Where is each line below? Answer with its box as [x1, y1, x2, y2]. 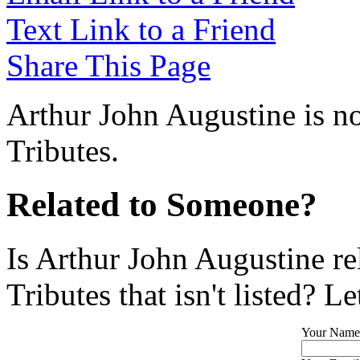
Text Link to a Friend [6, 12, 276, 47]
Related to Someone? [6, 185, 317, 223]
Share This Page [6, 48, 211, 83]
